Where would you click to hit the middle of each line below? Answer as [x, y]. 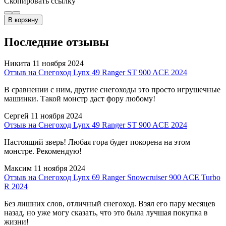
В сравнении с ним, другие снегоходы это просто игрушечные [112, 89]
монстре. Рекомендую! [43, 151]
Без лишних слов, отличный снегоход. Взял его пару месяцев [110, 203]
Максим [18, 168]
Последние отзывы [56, 42]
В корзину [23, 20]
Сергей [16, 116]
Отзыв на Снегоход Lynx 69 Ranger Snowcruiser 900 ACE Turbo [112, 177]
